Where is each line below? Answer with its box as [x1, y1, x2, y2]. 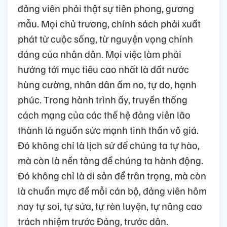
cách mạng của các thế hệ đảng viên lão [18, 108, 191, 121]
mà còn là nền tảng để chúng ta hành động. [18, 154, 203, 167]
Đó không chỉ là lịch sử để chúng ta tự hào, [18, 138, 200, 152]
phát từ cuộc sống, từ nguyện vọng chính [18, 32, 193, 45]
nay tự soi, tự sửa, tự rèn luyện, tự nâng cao [18, 199, 202, 212]
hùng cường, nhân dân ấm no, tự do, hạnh [18, 78, 197, 91]
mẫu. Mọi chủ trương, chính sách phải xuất [18, 17, 201, 30]
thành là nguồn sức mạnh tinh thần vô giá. [18, 123, 199, 136]
